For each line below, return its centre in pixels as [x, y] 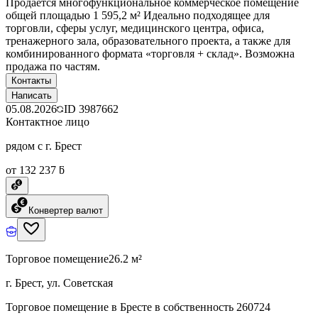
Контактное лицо [48, 121]
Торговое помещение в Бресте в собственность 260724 [138, 307]
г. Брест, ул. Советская [59, 283]
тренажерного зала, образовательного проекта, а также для [148, 40]
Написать [32, 95]
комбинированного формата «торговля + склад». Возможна [150, 53]
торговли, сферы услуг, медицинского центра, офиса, [135, 28]
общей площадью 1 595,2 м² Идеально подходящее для [138, 15]
